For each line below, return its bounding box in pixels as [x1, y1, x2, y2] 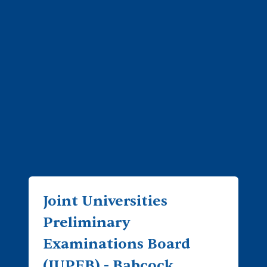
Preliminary [43, 213, 130, 232]
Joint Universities [43, 192, 167, 210]
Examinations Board [43, 235, 190, 253]
